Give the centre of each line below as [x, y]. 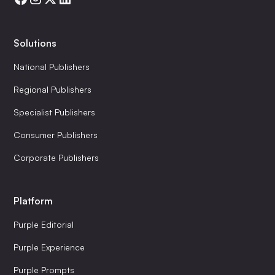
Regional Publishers [53, 90]
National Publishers [52, 67]
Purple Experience [49, 247]
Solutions [35, 43]
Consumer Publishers [56, 135]
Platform [33, 201]
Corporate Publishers [56, 158]
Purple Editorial [44, 225]
